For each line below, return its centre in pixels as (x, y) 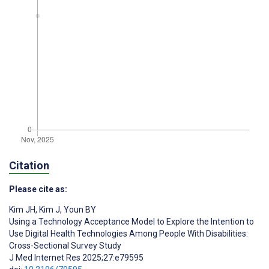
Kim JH (22, 210)
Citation (29, 166)
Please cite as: (38, 189)
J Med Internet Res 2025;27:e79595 (76, 258)
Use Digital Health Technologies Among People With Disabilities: (128, 234)
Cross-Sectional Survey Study (65, 246)
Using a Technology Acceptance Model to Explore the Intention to (131, 222)
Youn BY (79, 210)
